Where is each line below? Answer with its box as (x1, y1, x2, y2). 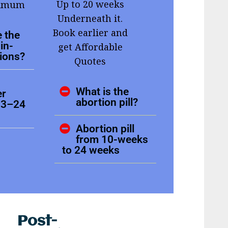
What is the (76, 85, 129, 98)
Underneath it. (58, 12, 123, 25)
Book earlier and (52, 26, 128, 39)
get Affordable (58, 41, 123, 53)
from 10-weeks (76, 133, 149, 146)
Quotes (74, 55, 106, 68)
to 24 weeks (62, 144, 120, 157)
